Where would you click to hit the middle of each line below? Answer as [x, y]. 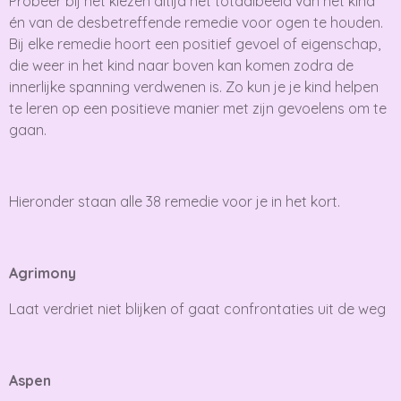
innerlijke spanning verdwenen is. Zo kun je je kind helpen [194, 86]
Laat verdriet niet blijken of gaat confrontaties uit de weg [197, 308]
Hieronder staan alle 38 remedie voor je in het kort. [175, 201]
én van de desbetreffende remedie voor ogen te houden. [196, 22]
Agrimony [43, 273]
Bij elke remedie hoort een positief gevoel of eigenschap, [195, 43]
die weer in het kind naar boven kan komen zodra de [181, 65]
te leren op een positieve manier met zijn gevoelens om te [198, 108]
